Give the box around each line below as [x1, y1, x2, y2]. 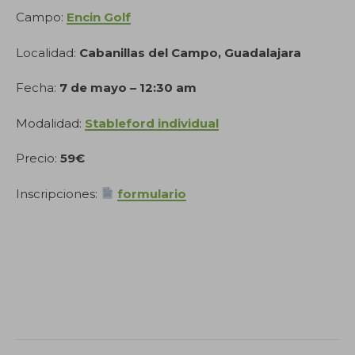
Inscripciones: [16, 185, 101, 201]
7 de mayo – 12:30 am [59, 80, 197, 95]
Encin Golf [67, 10, 131, 25]
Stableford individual [85, 115, 219, 131]
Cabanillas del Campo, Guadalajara [79, 44, 301, 60]
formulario [117, 185, 187, 201]
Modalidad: [16, 115, 85, 131]
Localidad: [16, 44, 79, 60]
